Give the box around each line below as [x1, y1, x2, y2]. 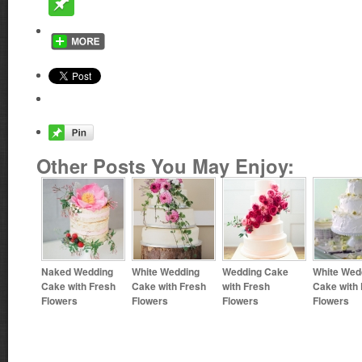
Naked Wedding [41, 264, 113, 279]
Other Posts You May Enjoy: [36, 152, 294, 179]
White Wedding [132, 264, 200, 279]
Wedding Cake [222, 264, 288, 279]
